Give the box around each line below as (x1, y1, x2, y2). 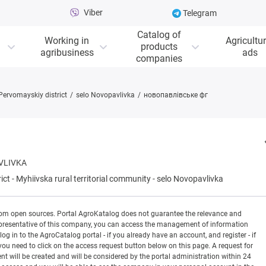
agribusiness (40, 46, 94, 58)
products (140, 40, 178, 52)
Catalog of (137, 28, 181, 40)
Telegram (181, 8, 217, 18)
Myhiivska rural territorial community (16, 174, 151, 184)
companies (135, 52, 182, 64)
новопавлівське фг (144, 91, 208, 99)
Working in (45, 34, 89, 46)
